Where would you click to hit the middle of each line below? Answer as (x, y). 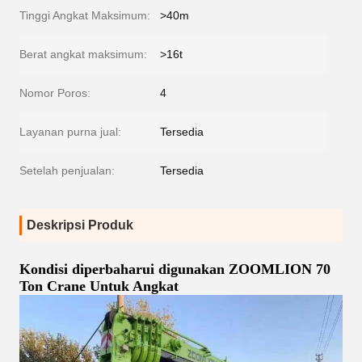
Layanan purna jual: (70, 132)
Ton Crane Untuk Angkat (99, 286)
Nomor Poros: (55, 93)
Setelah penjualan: (67, 170)
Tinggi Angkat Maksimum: (85, 15)
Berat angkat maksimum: (83, 54)
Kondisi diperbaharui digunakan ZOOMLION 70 (175, 269)
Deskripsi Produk (80, 225)
